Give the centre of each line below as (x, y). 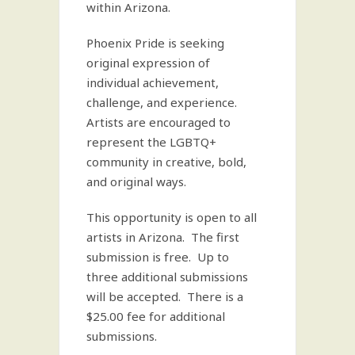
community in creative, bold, (166, 161)
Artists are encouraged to (158, 122)
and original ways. (136, 181)
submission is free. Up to (158, 256)
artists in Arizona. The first (163, 237)
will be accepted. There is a (165, 296)
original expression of (148, 62)
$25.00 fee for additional (156, 316)
